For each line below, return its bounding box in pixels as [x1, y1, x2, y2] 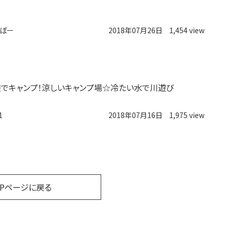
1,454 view [169, 25, 204, 35]
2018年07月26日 [108, 25, 163, 35]
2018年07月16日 [108, 109, 163, 120]
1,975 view [169, 109, 204, 120]
